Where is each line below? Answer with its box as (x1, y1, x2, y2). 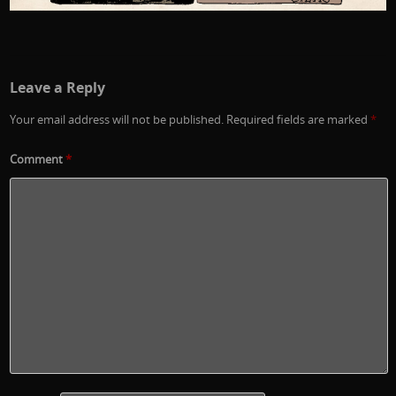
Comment (10, 150, 66, 167)
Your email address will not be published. (10, 111, 225, 128)
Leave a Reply (10, 77, 106, 97)
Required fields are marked (226, 111, 371, 128)
